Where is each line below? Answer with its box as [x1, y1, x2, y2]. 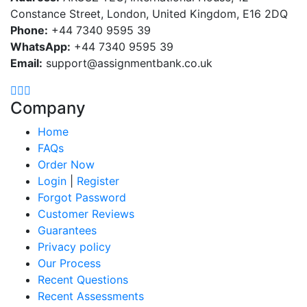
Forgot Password [38, 190, 126, 204]
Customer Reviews [38, 206, 134, 221]
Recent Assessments [38, 288, 144, 303]
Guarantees [38, 223, 97, 237]
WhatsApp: [10, 39, 71, 53]
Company [10, 97, 86, 118]
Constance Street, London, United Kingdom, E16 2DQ [10, 6, 288, 21]
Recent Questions [38, 272, 128, 286]
